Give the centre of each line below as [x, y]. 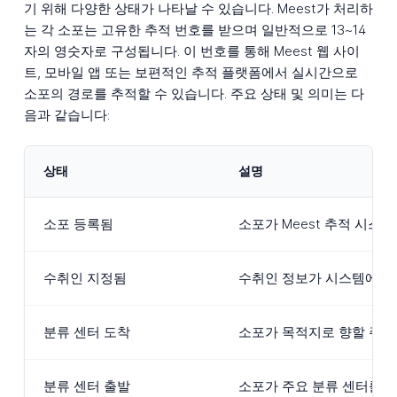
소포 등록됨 [78, 224]
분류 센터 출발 [86, 386]
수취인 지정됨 [85, 278]
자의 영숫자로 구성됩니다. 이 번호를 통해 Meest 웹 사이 [191, 51]
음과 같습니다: [66, 114]
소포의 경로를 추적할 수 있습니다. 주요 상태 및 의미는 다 [194, 93]
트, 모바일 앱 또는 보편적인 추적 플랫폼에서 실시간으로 [191, 72]
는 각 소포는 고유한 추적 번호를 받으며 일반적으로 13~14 [195, 29]
